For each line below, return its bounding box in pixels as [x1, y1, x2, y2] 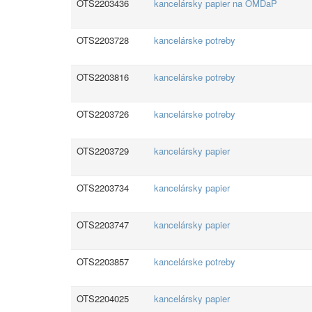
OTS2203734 [77, 181, 129, 194]
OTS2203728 [77, 33, 129, 47]
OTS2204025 [77, 292, 129, 305]
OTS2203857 [77, 255, 129, 268]
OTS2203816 [77, 70, 129, 84]
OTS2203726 [77, 107, 129, 120]
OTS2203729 [77, 144, 129, 157]
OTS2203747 [77, 218, 129, 231]
